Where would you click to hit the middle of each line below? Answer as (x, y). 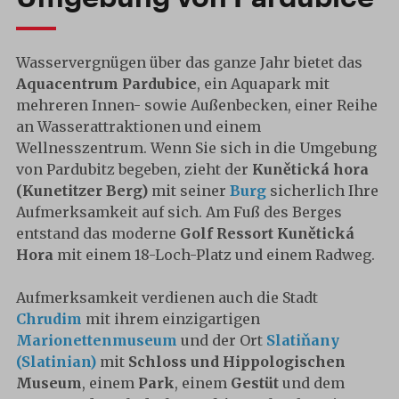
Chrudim (49, 319)
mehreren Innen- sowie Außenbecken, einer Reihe (197, 105)
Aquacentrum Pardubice (106, 84)
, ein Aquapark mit (263, 84)
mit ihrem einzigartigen (171, 319)
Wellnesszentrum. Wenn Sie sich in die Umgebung (196, 148)
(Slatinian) (56, 362)
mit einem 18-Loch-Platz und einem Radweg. (216, 255)
